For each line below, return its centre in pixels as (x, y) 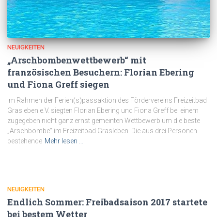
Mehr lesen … (64, 141)
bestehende (25, 141)
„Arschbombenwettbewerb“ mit (77, 60)
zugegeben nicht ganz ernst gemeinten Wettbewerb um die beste (104, 121)
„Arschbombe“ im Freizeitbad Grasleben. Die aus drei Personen (102, 131)
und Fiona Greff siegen (58, 85)
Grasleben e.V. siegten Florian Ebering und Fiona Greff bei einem (103, 111)
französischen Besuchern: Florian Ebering (101, 72)
